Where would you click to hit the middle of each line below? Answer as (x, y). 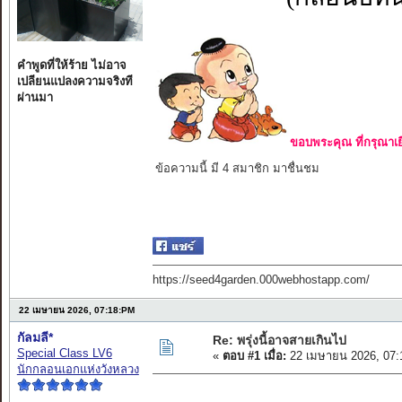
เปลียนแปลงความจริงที (74, 82)
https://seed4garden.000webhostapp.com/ (261, 280)
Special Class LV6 (64, 354)
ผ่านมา (35, 98)
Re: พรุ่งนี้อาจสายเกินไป (279, 341)
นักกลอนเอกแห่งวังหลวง (78, 370)
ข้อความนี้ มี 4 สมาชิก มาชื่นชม (237, 169)
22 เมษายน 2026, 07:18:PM (76, 310)
